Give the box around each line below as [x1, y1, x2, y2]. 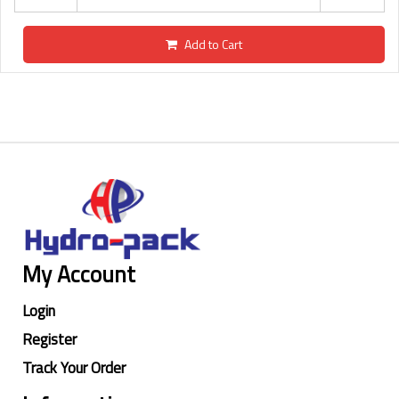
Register [22, 328, 77, 352]
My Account [22, 257, 135, 292]
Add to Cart [184, 34, 242, 53]
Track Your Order [22, 356, 126, 380]
